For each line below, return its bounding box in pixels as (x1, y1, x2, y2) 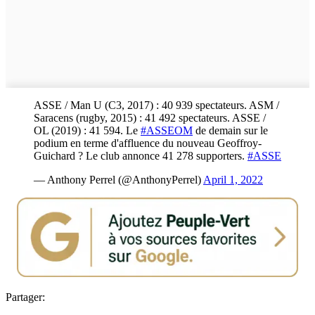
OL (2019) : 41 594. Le (34, 124, 141, 136)
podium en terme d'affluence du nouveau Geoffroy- (34, 136, 262, 149)
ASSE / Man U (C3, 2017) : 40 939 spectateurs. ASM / (34, 98, 279, 111)
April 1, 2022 (203, 173, 263, 186)
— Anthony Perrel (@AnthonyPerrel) (34, 173, 203, 186)
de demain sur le (193, 124, 268, 136)
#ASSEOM (141, 124, 193, 136)
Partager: (6, 290, 45, 303)
